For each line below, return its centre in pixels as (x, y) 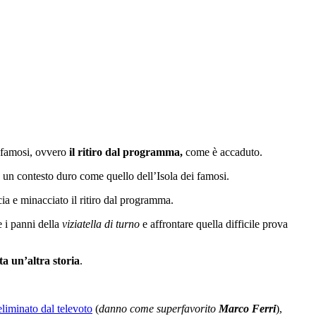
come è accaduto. (224, 152)
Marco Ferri (247, 308)
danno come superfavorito (159, 308)
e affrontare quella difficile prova (214, 224)
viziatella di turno (99, 224)
